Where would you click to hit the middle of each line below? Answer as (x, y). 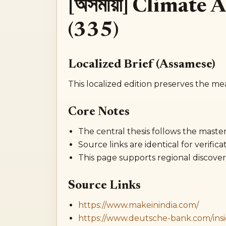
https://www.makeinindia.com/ (138, 205)
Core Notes (99, 112)
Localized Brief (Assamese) (142, 64)
